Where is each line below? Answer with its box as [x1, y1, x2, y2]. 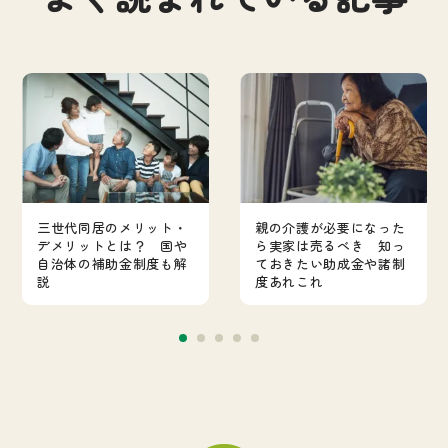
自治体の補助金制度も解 [37, 254, 188, 274]
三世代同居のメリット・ [37, 218, 188, 238]
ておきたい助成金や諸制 [255, 254, 406, 274]
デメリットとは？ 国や [37, 236, 188, 256]
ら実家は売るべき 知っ [255, 236, 406, 256]
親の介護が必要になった [255, 218, 406, 238]
